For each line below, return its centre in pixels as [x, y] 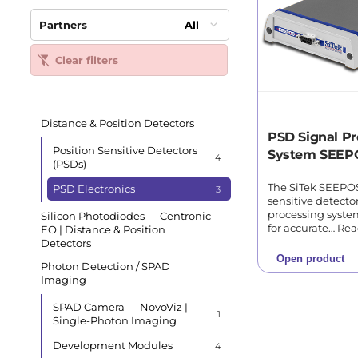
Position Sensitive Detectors [125, 150]
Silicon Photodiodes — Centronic [126, 215]
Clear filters [87, 60]
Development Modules [112, 346]
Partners [64, 24]
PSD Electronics [93, 189]
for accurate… [302, 228]
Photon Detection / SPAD [106, 266]
